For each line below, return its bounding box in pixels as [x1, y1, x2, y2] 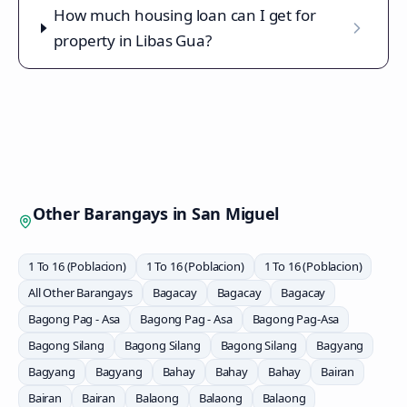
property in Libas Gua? [54, 30, 212, 51]
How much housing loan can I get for [54, 5, 316, 25]
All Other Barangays [28, 284, 133, 301]
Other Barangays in [33, 203, 192, 224]
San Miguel [191, 203, 280, 224]
